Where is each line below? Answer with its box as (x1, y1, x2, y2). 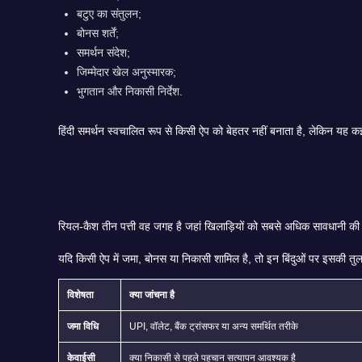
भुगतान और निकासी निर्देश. (77, 84, 183, 98)
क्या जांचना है (129, 288, 175, 301)
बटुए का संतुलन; (77, 6, 142, 20)
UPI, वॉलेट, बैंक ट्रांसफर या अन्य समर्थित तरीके (129, 320, 298, 332)
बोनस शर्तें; (77, 26, 120, 40)
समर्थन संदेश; (77, 45, 131, 59)
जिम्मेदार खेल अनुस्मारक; (77, 65, 177, 78)
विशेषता (67, 288, 94, 301)
